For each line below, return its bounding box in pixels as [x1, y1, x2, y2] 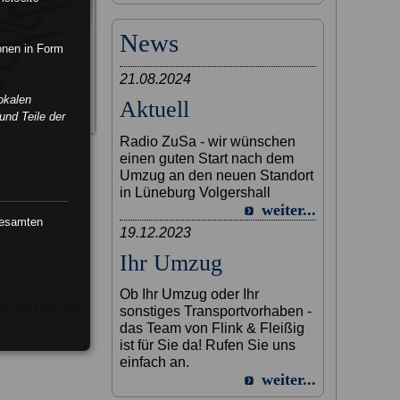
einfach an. [120, 354, 190, 371]
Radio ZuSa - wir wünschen [120, 133, 296, 149]
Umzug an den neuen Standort [120, 167, 314, 183]
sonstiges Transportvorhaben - [120, 304, 312, 320]
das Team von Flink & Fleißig [120, 321, 305, 337]
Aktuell [120, 96, 190, 123]
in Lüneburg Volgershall [120, 184, 271, 200]
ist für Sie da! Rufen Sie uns [120, 337, 296, 354]
